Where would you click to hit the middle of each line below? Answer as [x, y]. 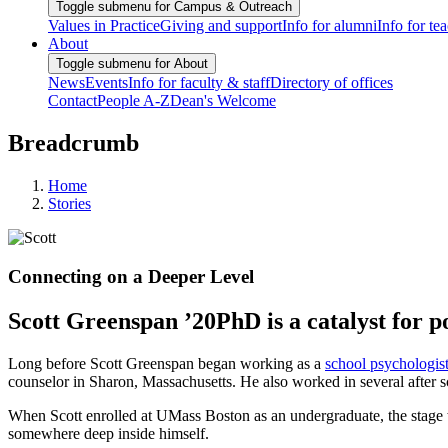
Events [106, 83]
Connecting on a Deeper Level [131, 276]
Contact [72, 101]
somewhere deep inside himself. [108, 433]
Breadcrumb [73, 143]
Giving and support [221, 26]
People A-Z [133, 101]
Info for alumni [329, 26]
